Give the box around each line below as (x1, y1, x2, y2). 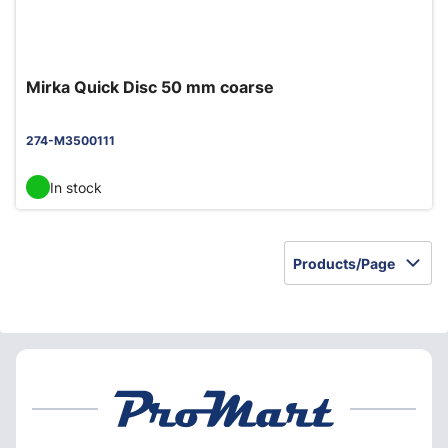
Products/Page (293, 254, 395, 272)
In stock (50, 178, 102, 196)
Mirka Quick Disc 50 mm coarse (26, 77, 274, 97)
